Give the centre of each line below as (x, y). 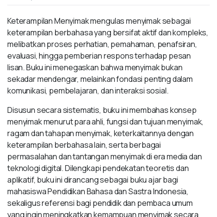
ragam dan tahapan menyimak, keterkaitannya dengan (101, 133)
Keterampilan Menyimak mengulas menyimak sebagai (99, 21)
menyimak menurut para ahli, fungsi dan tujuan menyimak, (106, 122)
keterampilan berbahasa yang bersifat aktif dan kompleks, (108, 32)
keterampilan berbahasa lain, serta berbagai (84, 145)
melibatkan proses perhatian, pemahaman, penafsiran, (102, 44)
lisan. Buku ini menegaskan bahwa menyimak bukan (95, 67)
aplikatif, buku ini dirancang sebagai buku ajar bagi (93, 180)
